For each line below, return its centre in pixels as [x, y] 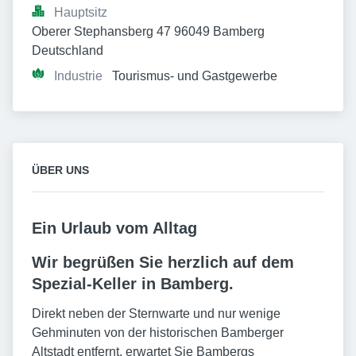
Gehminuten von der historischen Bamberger [158, 333]
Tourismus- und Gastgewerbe [195, 76]
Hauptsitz [81, 12]
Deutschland [68, 50]
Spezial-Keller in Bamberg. [133, 284]
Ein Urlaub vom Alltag [114, 228]
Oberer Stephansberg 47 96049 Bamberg [148, 31]
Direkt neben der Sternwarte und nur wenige [156, 313]
